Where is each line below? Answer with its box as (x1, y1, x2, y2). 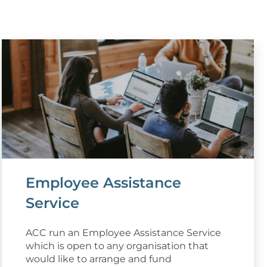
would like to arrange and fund (26, 253, 172, 265)
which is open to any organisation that (26, 240, 209, 252)
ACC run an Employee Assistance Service (26, 226, 222, 238)
